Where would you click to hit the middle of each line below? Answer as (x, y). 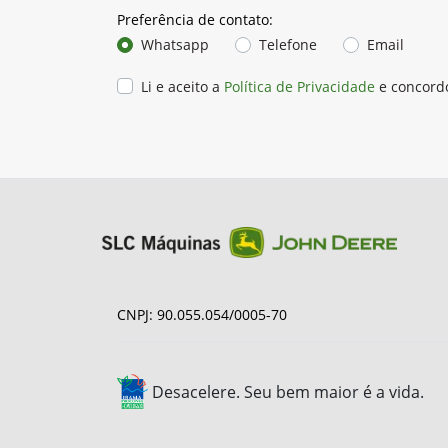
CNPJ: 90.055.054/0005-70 (202, 314)
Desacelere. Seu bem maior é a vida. (287, 391)
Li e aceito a (182, 79)
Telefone (288, 37)
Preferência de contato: (195, 12)
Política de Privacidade (299, 79)
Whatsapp (175, 37)
